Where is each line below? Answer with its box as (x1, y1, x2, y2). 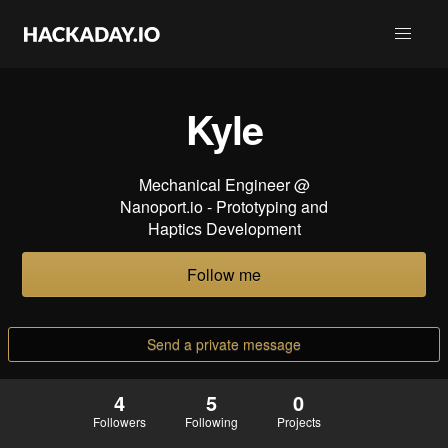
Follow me (187, 263, 261, 287)
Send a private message (147, 334, 301, 355)
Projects (276, 413, 321, 431)
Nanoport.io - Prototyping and (120, 195, 328, 218)
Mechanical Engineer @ (138, 173, 310, 196)
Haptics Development (147, 217, 301, 240)
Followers (92, 413, 146, 431)
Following (184, 413, 238, 431)
